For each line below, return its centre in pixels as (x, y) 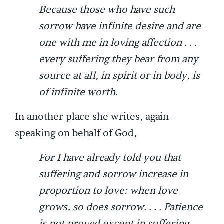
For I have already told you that (110, 158)
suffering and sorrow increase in (114, 175)
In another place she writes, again (92, 117)
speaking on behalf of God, (76, 134)
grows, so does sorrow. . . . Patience (121, 208)
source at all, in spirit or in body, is (119, 76)
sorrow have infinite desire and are (120, 27)
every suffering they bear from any (119, 60)
